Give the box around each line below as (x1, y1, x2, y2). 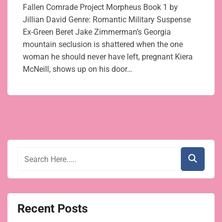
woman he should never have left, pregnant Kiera (23, 52, 193, 62)
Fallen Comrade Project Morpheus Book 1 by (23, 2, 178, 12)
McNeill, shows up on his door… (23, 64, 132, 74)
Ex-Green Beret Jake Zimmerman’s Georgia (23, 27, 171, 37)
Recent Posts (17, 202, 88, 216)
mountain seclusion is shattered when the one (23, 40, 183, 50)
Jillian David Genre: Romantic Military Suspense (23, 15, 191, 25)
